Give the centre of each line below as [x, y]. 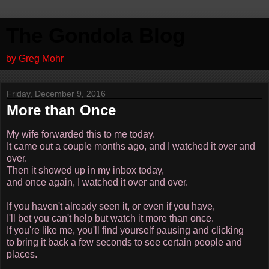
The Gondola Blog [95, 35]
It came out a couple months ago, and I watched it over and [131, 146]
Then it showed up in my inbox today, [85, 170]
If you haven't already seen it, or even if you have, [111, 206]
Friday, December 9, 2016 [56, 94]
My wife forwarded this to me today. [81, 134]
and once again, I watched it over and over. [97, 182]
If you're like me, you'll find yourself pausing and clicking [125, 230]
